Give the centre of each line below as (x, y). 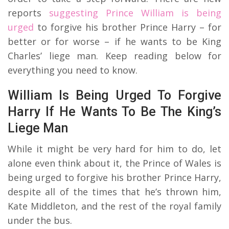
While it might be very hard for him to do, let (114, 148)
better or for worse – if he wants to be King (114, 41)
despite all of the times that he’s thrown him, (114, 191)
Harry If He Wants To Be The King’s (114, 111)
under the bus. (40, 220)
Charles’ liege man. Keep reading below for (114, 55)
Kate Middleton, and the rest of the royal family (114, 206)
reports (28, 13)
